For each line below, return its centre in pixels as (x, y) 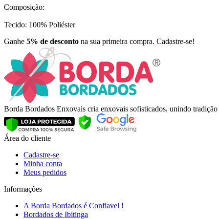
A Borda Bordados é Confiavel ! (74, 206)
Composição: (24, 7)
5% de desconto (53, 42)
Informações (23, 189)
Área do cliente (27, 138)
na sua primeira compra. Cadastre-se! (137, 42)
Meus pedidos (45, 173)
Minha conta (43, 164)
